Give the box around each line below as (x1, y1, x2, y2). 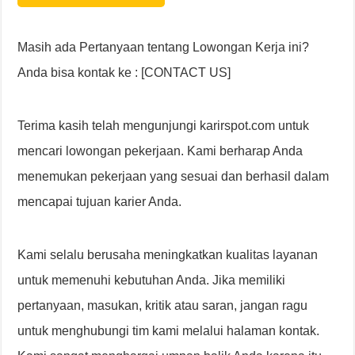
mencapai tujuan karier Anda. (17, 195, 182, 209)
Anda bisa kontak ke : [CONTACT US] (17, 66, 231, 80)
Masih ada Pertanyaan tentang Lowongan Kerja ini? (17, 40, 310, 55)
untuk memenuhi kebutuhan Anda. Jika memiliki (17, 273, 286, 288)
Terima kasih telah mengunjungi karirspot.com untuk (17, 119, 310, 133)
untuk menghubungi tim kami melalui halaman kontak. (17, 324, 320, 338)
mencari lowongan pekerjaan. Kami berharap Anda (17, 144, 303, 158)
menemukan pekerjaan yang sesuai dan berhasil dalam (17, 170, 330, 184)
